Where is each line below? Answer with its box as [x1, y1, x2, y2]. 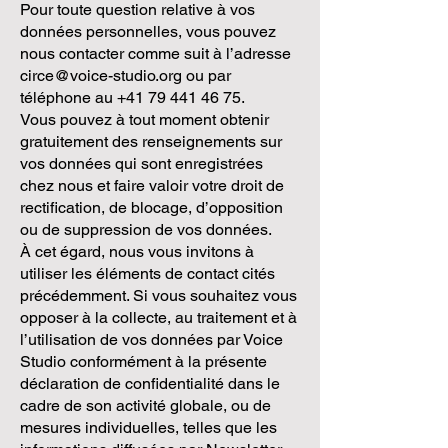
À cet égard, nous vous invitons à [20, 242, 254, 261]
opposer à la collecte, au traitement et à [20, 308, 297, 327]
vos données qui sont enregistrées [20, 154, 263, 173]
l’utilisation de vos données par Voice [20, 330, 283, 349]
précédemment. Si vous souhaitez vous [20, 286, 297, 305]
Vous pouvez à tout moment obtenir [20, 110, 269, 129]
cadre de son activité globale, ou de [20, 396, 271, 415]
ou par [182, 66, 231, 85]
